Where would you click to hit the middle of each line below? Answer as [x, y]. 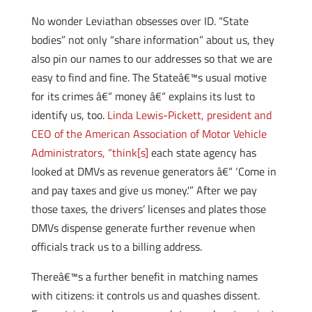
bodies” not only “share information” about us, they [153, 40]
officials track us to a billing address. [116, 247]
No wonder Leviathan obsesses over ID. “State [140, 21]
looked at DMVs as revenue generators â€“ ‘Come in [154, 171]
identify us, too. [69, 115]
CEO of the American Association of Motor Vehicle [149, 134]
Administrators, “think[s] [89, 153]
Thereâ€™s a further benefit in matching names [144, 276]
